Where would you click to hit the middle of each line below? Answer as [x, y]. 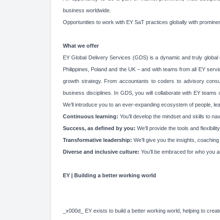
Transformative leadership [96, 140]
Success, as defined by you [98, 128]
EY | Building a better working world [110, 175]
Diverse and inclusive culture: [101, 152]
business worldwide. [87, 10]
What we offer [81, 46]
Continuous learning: [91, 116]
